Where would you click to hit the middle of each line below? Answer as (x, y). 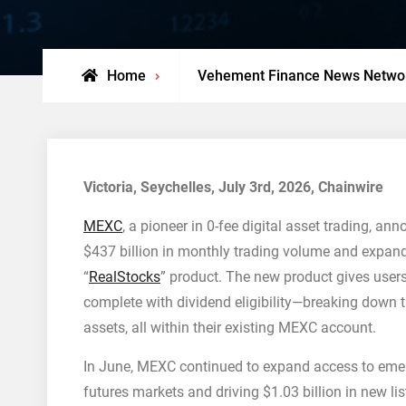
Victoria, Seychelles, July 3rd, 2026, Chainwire (233, 187)
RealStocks (125, 277)
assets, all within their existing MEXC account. (230, 328)
